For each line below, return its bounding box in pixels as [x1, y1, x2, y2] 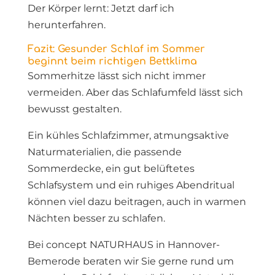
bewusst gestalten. [27, 103, 122, 115]
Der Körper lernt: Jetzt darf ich [27, 2, 174, 14]
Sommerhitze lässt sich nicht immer [27, 70, 206, 82]
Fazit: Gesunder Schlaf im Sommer [27, 44, 205, 55]
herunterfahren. [27, 19, 106, 31]
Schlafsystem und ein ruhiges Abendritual [27, 179, 234, 191]
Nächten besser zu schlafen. [27, 212, 165, 224]
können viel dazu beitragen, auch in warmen [27, 196, 246, 207]
